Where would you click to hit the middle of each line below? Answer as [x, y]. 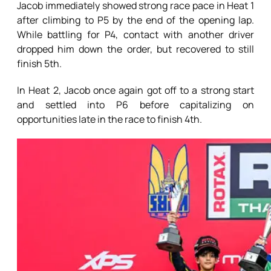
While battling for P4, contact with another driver [135, 35]
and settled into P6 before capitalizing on [135, 105]
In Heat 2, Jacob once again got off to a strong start [135, 90]
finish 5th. [39, 64]
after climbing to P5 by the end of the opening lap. [135, 20]
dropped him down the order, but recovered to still [135, 49]
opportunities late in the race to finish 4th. [109, 119]
